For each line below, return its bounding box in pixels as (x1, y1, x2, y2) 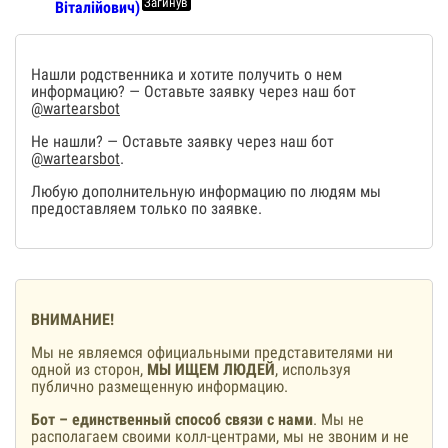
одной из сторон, (31, 359, 147, 379)
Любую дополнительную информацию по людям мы (31, 181, 381, 201)
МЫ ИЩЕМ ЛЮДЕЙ (147, 359, 275, 379)
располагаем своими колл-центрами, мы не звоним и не (31, 426, 409, 446)
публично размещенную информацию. (31, 376, 288, 396)
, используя (275, 359, 351, 379)
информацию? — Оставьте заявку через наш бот (31, 81, 356, 101)
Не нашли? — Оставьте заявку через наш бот (31, 131, 334, 151)
